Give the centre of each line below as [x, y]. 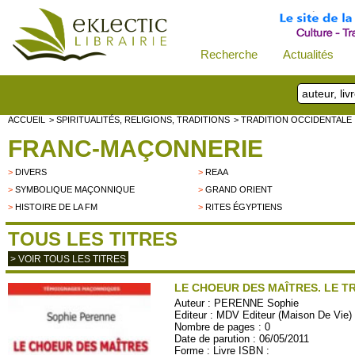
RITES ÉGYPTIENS [244, 207]
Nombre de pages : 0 [223, 327]
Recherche [229, 54]
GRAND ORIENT [239, 189]
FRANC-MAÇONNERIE [136, 149]
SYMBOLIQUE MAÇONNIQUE [75, 189]
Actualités [308, 54]
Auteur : [195, 303]
